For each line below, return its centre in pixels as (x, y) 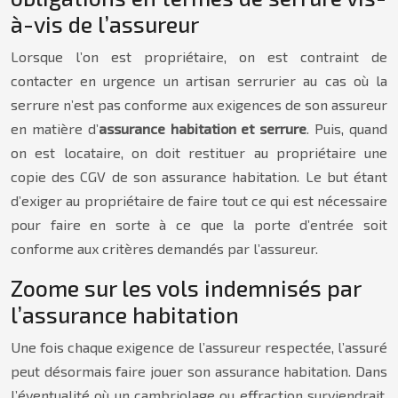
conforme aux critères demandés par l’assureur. (164, 248)
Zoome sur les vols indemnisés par (186, 288)
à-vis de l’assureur (105, 24)
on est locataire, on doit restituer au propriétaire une (199, 152)
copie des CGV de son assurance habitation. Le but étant (199, 176)
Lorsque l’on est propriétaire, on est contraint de (199, 56)
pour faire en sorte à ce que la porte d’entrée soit (199, 224)
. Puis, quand (347, 128)
